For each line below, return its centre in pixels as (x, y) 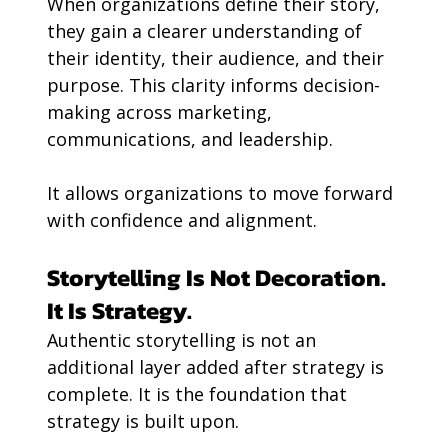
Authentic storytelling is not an (183, 340)
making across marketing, (161, 112)
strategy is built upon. (142, 421)
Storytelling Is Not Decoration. (218, 278)
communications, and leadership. (189, 139)
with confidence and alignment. (181, 220)
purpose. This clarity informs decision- (213, 85)
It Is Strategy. (119, 311)
